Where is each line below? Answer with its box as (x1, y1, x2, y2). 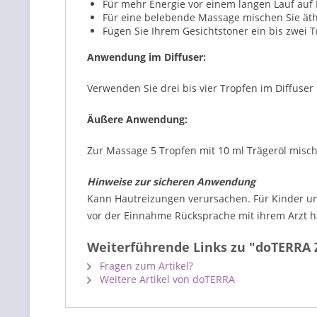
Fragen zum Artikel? (97, 259, 193, 272)
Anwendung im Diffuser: (87, 50, 206, 64)
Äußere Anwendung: (87, 113, 188, 126)
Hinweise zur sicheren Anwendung (87, 175, 255, 188)
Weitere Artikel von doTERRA (97, 272, 235, 286)
